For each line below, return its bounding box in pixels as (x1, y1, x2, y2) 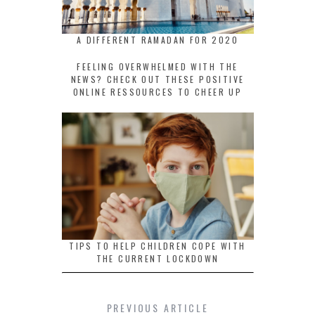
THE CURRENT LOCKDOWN (96, 252, 219, 265)
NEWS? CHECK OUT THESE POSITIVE (70, 72, 245, 85)
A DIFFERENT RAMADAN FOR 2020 (76, 33, 239, 46)
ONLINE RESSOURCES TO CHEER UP (72, 85, 243, 98)
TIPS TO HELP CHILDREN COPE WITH (69, 240, 246, 252)
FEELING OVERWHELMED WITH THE (77, 60, 238, 72)
